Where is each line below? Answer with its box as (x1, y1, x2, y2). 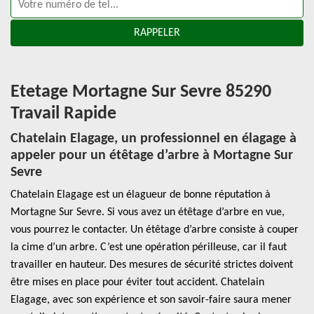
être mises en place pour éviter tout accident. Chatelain (11, 277, 264, 288)
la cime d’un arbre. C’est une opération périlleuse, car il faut (11, 242, 287, 253)
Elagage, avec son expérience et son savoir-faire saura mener (11, 294, 292, 306)
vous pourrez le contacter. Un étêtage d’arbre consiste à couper (11, 224, 299, 235)
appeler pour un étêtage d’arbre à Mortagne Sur (11, 149, 293, 163)
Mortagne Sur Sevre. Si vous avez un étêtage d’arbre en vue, (11, 207, 285, 218)
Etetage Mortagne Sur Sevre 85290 (11, 83, 271, 102)
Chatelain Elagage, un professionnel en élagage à (11, 132, 296, 146)
